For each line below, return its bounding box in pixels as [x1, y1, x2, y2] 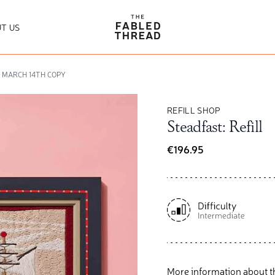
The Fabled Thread [114, 15, 188, 26]
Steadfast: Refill [166, 119, 263, 136]
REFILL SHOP [166, 104, 221, 115]
